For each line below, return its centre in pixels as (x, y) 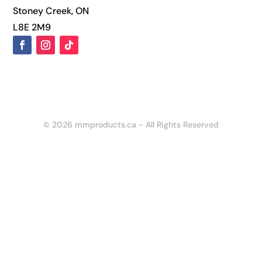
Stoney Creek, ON (51, 11)
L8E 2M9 (32, 27)
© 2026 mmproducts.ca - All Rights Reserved (131, 124)
